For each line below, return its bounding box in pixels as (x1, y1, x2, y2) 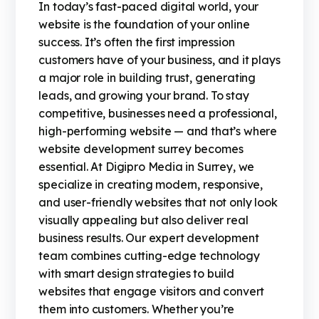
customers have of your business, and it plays (38, 53, 281, 68)
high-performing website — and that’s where (38, 124, 278, 139)
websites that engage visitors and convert (38, 284, 265, 299)
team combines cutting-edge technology (38, 249, 260, 263)
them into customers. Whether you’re (38, 302, 235, 317)
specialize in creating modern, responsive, (38, 177, 263, 192)
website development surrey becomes (38, 142, 244, 157)
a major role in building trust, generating (38, 70, 256, 85)
